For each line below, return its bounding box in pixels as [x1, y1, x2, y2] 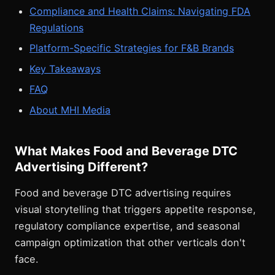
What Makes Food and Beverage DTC [15, 143, 238, 158]
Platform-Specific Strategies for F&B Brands [29, 42, 234, 55]
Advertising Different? [15, 159, 148, 174]
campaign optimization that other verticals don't [15, 236, 246, 249]
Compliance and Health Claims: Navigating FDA [29, 4, 250, 17]
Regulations [29, 21, 83, 34]
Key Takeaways [29, 62, 101, 75]
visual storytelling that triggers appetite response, [15, 203, 256, 215]
